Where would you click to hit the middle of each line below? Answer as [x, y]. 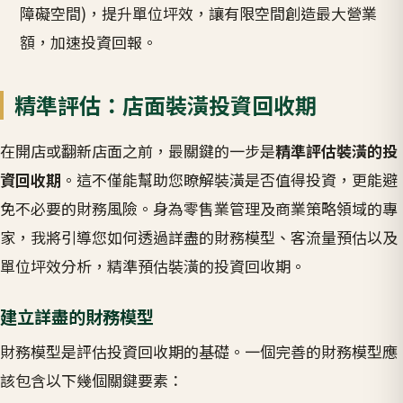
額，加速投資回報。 [89, 41]
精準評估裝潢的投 [336, 150]
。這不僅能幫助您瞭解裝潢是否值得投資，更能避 [229, 179]
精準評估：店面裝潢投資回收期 [166, 105]
